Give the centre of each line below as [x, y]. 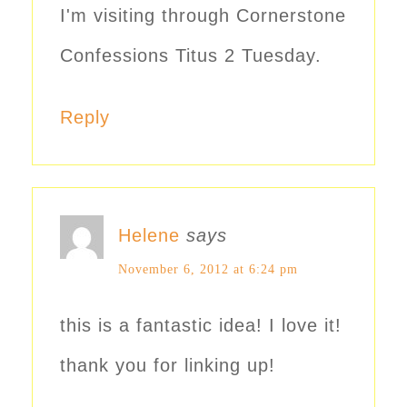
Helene [149, 235]
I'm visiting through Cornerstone [203, 15]
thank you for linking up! [168, 365]
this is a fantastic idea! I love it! [201, 325]
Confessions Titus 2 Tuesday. [191, 55]
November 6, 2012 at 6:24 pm [208, 269]
